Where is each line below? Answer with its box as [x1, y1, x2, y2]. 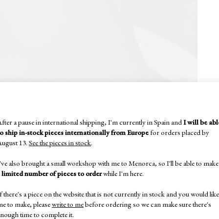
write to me [52, 199, 84, 209]
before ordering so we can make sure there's [84, 199, 211, 209]
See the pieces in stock [29, 137, 91, 147]
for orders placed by [149, 127, 209, 137]
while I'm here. [102, 168, 144, 178]
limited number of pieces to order [1, 168, 102, 178]
